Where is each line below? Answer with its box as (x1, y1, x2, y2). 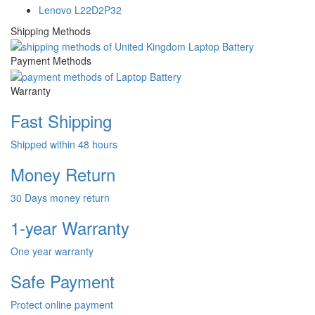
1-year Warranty (11, 214, 129, 240)
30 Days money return (11, 190, 110, 205)
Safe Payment (11, 268, 115, 293)
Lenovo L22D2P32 (39, 2, 122, 17)
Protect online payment (11, 297, 113, 311)
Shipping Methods (11, 23, 91, 38)
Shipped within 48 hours (11, 136, 117, 151)
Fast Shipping (11, 108, 112, 133)
